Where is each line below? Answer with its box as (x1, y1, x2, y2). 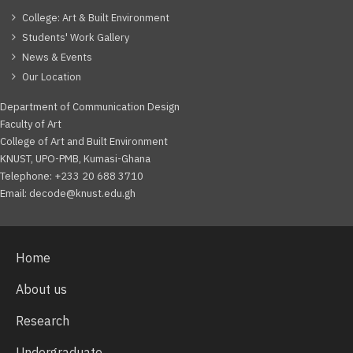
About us (16, 281, 67, 297)
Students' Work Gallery (22, 30, 129, 44)
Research (16, 312, 69, 329)
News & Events (22, 50, 92, 64)
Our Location (22, 69, 81, 84)
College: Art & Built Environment (22, 10, 169, 24)
